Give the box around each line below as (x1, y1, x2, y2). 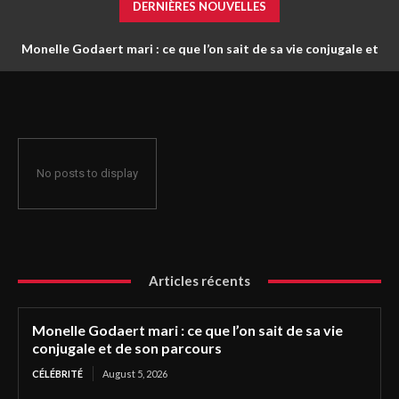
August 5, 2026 (102, 368, 167, 380)
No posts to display (37, 167, 138, 181)
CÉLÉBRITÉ (32, 368, 83, 380)
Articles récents (149, 273, 250, 289)
